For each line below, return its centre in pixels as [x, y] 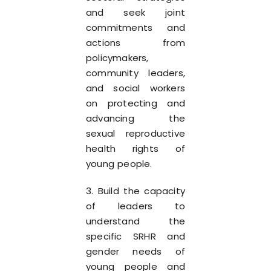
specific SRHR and [135, 236]
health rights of [135, 149]
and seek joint [135, 12]
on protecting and [135, 103]
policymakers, [117, 58]
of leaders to [135, 206]
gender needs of [135, 251]
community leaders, [135, 73]
